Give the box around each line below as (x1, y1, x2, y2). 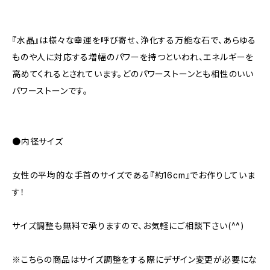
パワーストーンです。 (12, 86, 89, 96)
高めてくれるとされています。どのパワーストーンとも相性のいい (12, 69, 254, 79)
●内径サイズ (12, 136, 63, 146)
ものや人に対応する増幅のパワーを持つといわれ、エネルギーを (12, 52, 254, 62)
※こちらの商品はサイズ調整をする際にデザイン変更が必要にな (12, 254, 258, 265)
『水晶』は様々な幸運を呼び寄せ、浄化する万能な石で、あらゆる (12, 35, 256, 45)
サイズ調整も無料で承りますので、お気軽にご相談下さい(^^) (12, 221, 245, 231)
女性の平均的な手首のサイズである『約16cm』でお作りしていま (12, 170, 256, 180)
